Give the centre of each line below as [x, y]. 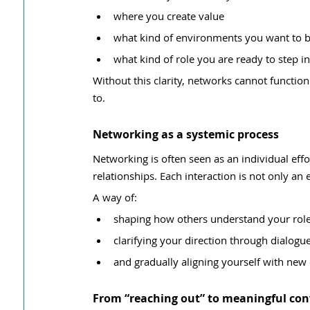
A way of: [115, 197]
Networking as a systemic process [186, 134]
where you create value [169, 16]
